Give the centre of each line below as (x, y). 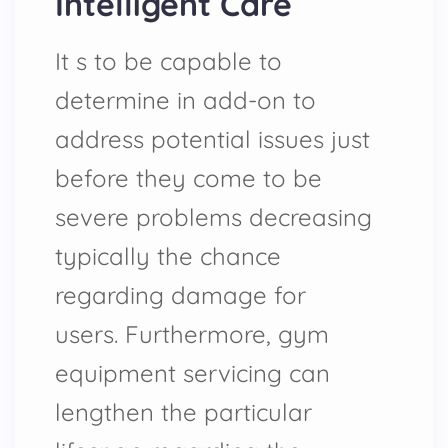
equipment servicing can (192, 373)
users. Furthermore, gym (192, 334)
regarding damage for (180, 295)
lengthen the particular (183, 412)
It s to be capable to (168, 61)
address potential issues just (212, 139)
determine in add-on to (185, 100)
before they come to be (188, 178)
